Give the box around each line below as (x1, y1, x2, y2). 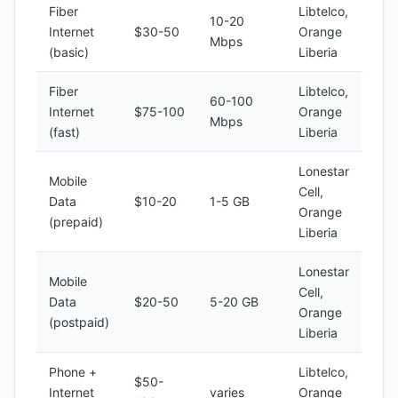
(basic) (49, 44, 89, 60)
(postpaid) (49, 314, 109, 330)
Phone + (49, 364, 97, 379)
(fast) (49, 124, 80, 139)
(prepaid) (49, 214, 103, 229)
